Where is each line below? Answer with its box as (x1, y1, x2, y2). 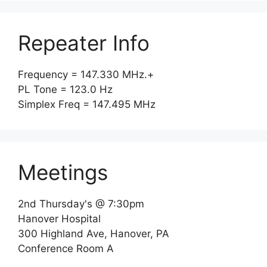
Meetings (18, 159, 108, 185)
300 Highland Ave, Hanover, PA (18, 227, 169, 240)
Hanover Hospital (18, 212, 101, 225)
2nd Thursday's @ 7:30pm (18, 197, 144, 210)
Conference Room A (18, 242, 114, 254)
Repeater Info (18, 30, 150, 55)
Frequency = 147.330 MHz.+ (18, 68, 154, 80)
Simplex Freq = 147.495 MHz (18, 98, 156, 110)
